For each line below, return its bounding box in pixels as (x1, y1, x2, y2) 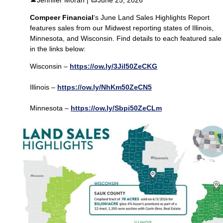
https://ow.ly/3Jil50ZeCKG (70, 62, 157, 70)
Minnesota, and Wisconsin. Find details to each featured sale (30, 34, 222, 42)
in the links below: (30, 44, 86, 53)
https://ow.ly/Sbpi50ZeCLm (71, 104, 162, 112)
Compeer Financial (30, 13, 94, 21)
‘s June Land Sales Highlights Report (94, 13, 210, 21)
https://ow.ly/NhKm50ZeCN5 (57, 83, 152, 91)
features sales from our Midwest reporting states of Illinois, (30, 23, 214, 32)
